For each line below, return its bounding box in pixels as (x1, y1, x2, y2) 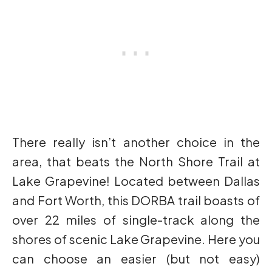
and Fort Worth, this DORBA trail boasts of (12, 192, 260, 208)
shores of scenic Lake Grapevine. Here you (12, 231, 260, 247)
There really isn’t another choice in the (12, 134, 260, 150)
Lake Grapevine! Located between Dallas (12, 173, 260, 189)
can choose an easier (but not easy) (12, 251, 260, 267)
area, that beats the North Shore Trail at (12, 154, 260, 169)
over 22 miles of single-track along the (12, 212, 260, 228)
